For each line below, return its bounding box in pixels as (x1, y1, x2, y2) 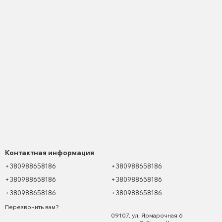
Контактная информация (5, 148, 94, 157)
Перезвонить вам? (5, 203, 59, 211)
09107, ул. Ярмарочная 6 (111, 212, 183, 219)
